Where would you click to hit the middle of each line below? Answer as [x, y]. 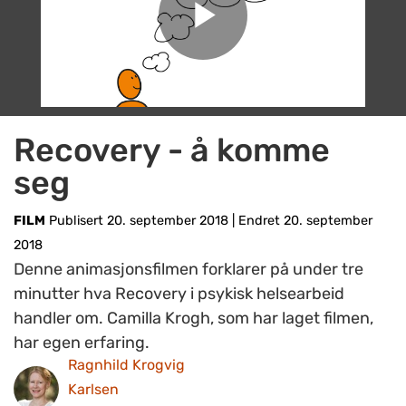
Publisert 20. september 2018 [139, 221]
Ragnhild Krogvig [126, 364]
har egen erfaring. [82, 343]
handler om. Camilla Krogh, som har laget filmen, [193, 318]
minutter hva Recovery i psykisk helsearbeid [179, 294]
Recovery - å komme [172, 150]
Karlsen [93, 388]
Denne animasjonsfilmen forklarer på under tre [188, 269]
